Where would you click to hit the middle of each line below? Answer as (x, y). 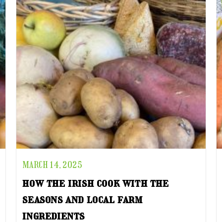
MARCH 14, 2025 (53, 165)
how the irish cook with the (96, 183)
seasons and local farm (83, 199)
